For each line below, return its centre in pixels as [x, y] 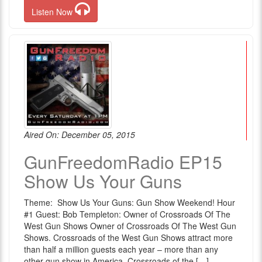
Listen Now [53, 12]
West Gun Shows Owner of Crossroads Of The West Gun [130, 226]
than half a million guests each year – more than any [121, 249]
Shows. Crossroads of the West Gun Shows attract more [128, 237]
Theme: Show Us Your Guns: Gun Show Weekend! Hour [130, 202]
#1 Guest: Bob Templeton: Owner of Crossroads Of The [127, 214]
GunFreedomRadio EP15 [123, 162]
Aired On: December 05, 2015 [80, 135]
